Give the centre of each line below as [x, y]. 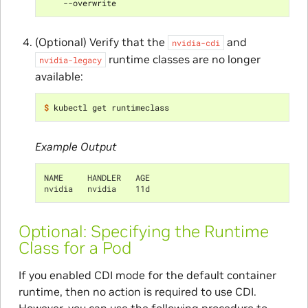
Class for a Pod [75, 248]
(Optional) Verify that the [101, 42]
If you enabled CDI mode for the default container [147, 275]
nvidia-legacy [70, 60]
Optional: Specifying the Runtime [143, 232]
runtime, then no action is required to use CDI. [137, 292]
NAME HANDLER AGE [97, 178]
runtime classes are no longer [183, 59]
